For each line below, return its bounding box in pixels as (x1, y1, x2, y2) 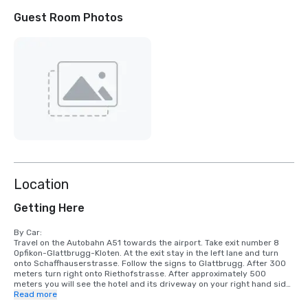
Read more (14, 289, 57, 300)
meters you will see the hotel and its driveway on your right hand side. (14, 279, 293, 289)
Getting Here (14, 201, 85, 215)
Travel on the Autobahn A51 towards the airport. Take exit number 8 (14, 238, 279, 248)
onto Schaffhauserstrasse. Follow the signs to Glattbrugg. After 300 (14, 258, 286, 269)
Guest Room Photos (14, 11, 123, 24)
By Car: (14, 228, 42, 238)
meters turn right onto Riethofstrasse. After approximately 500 (14, 269, 266, 279)
